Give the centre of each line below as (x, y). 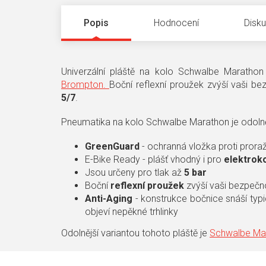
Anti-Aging (110, 199)
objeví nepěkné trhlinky (132, 212)
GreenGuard (112, 147)
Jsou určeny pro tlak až (134, 173)
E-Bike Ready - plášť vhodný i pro (154, 160)
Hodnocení (176, 23)
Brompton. (85, 85)
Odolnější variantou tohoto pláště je (135, 233)
